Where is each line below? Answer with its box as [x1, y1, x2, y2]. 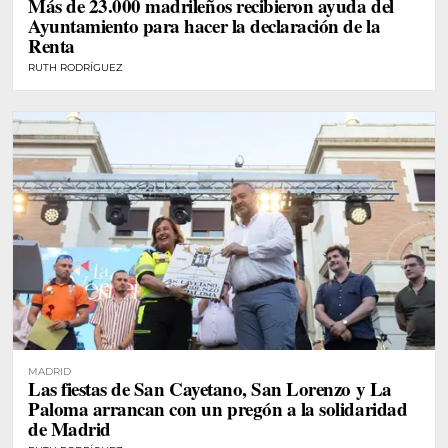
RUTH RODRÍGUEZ [28, 61, 123, 75]
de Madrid [28, 414, 111, 442]
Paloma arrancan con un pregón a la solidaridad [28, 394, 408, 422]
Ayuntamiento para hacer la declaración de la [28, 12, 381, 40]
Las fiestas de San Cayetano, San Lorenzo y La [28, 374, 392, 402]
